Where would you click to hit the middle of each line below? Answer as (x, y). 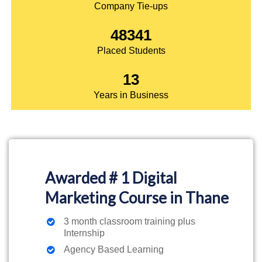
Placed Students (131, 50)
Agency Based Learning (114, 249)
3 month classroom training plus (130, 221)
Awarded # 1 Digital (111, 177)
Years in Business (131, 95)
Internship (84, 233)
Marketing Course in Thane (137, 197)
